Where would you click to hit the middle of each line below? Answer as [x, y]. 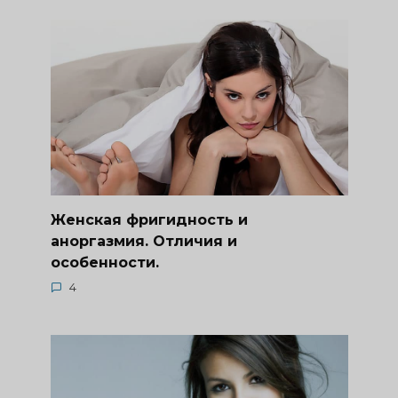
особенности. [104, 262]
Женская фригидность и [149, 219]
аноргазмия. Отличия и [143, 241]
